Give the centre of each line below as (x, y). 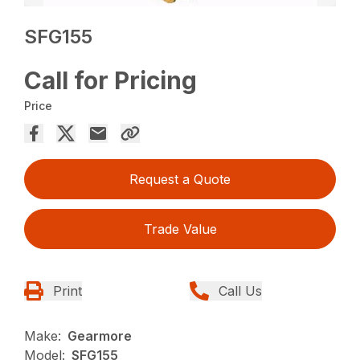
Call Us (240, 291)
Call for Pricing (111, 81)
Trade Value (180, 229)
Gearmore (100, 336)
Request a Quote (180, 180)
